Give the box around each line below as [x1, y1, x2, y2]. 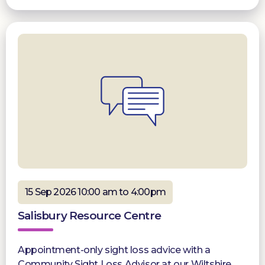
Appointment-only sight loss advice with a [18, 244, 211, 256]
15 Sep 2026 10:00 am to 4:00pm [25, 186, 166, 198]
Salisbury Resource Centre [18, 208, 161, 222]
